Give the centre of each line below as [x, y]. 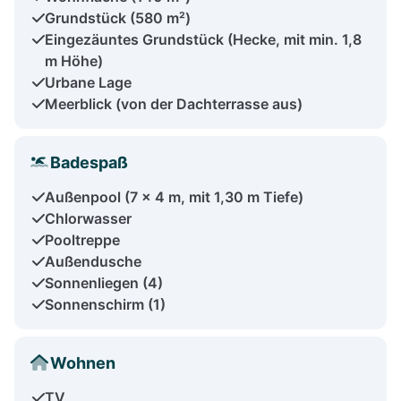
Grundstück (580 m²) [118, 17]
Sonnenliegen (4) [104, 282]
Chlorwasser [88, 218]
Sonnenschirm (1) [105, 304]
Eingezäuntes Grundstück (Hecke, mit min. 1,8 [203, 39]
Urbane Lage [88, 82]
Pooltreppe [82, 239]
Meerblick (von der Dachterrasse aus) [174, 103]
